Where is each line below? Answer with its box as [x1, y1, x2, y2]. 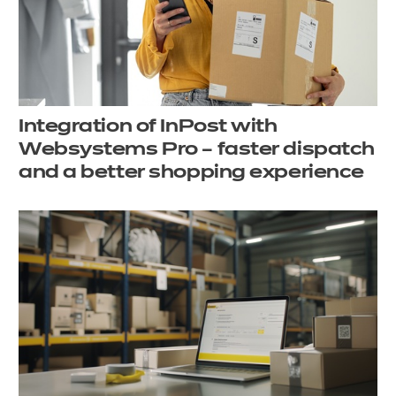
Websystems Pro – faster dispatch [19, 140, 375, 158]
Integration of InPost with [19, 117, 278, 135]
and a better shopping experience [19, 163, 364, 181]
